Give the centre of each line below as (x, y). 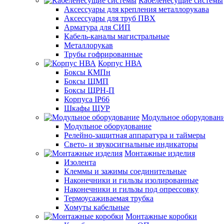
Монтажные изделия (160, 153)
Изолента (80, 162)
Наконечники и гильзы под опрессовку (131, 189)
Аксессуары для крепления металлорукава (136, 9)
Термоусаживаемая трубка (109, 198)
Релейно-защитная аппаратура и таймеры (135, 135)
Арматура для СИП (97, 27)
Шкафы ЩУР (87, 108)
